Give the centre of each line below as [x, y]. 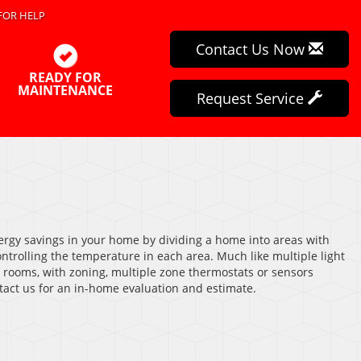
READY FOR [65, 77]
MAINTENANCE [65, 90]
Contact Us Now [252, 49]
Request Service [252, 98]
